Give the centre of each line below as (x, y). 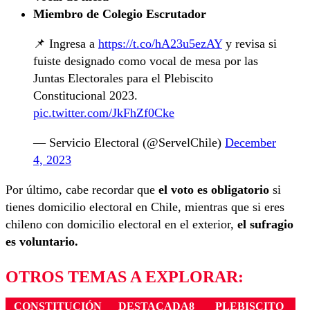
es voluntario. (42, 242)
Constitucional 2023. (85, 96)
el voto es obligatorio (214, 190)
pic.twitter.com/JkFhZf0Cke (104, 113)
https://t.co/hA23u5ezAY (160, 44)
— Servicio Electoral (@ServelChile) (129, 143)
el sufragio (264, 225)
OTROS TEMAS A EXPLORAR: (125, 277)
